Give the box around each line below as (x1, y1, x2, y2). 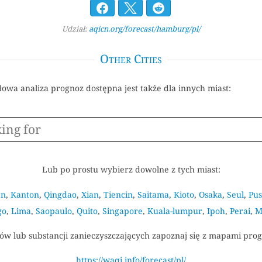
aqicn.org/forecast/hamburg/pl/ (88, 23, 201, 34)
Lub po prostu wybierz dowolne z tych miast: (42, 164, 220, 175)
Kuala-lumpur (147, 205, 202, 216)
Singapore (102, 205, 143, 216)
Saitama (137, 188, 169, 200)
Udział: (61, 23, 89, 34)
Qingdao (44, 188, 77, 200)
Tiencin (104, 188, 133, 200)
